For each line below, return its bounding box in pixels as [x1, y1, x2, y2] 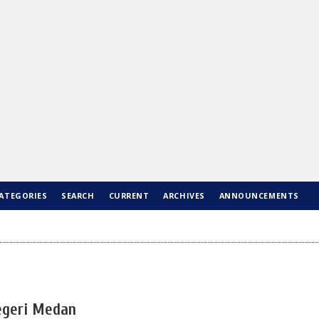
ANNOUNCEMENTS [219, 190, 299, 201]
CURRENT [108, 190, 150, 201]
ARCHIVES [163, 190, 205, 201]
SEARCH [61, 190, 95, 201]
